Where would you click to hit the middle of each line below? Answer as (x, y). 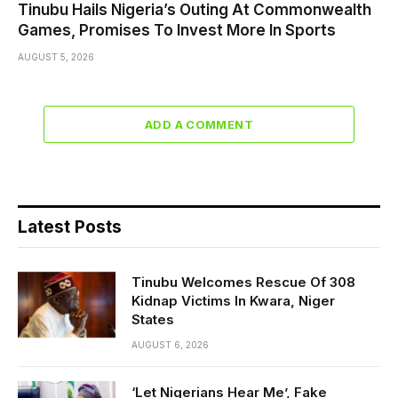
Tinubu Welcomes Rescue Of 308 (243, 282)
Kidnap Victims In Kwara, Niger (233, 300)
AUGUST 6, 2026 (170, 344)
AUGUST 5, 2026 (56, 56)
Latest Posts (70, 227)
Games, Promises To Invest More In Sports (177, 30)
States (153, 319)
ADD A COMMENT (199, 124)
